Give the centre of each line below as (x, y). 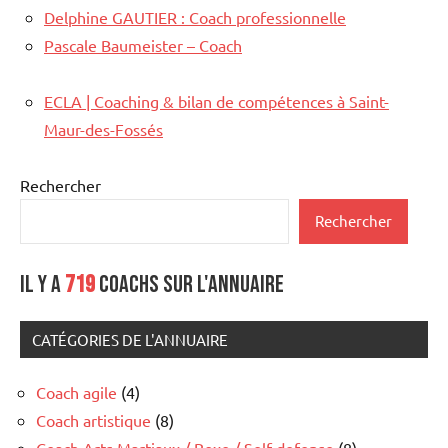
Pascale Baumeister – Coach (143, 44)
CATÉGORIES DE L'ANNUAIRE (130, 339)
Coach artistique (93, 419)
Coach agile (76, 391)
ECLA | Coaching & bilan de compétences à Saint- (216, 100)
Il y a (40, 284)
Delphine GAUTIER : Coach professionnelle (195, 16)
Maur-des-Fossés (103, 128)
